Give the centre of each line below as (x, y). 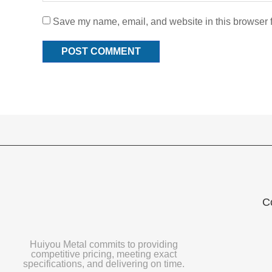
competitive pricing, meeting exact (104, 254)
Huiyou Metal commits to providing (104, 244)
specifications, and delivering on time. (104, 264)
